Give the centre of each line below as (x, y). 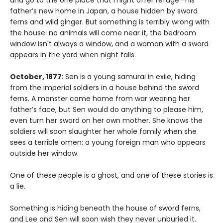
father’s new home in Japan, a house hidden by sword (104, 11)
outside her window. (44, 154)
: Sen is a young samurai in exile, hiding (129, 77)
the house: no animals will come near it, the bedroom (103, 33)
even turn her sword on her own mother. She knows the (106, 121)
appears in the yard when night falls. (73, 55)
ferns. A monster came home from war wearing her (100, 99)
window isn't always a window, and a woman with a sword (109, 44)
